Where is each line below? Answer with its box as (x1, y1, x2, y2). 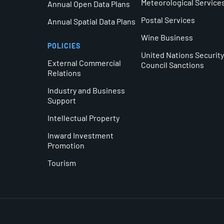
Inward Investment (47, 130, 113, 140)
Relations (47, 67, 81, 77)
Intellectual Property (47, 112, 119, 122)
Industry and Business (47, 85, 125, 95)
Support (47, 95, 76, 105)
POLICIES (47, 41, 80, 50)
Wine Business (141, 32, 193, 42)
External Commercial (47, 57, 121, 67)
